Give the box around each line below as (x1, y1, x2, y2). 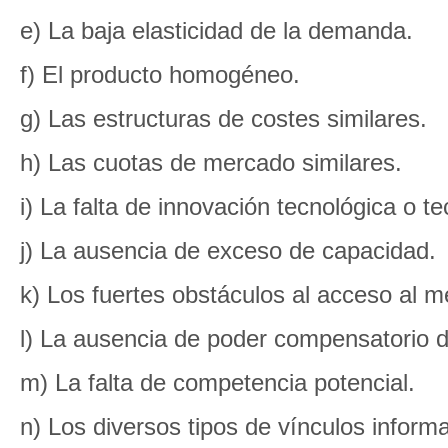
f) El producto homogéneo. (20, 61, 300, 88)
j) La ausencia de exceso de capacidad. (20, 237, 436, 264)
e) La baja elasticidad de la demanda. (20, 17, 413, 44)
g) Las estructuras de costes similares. (20, 105, 427, 132)
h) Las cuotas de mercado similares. (20, 149, 402, 176)
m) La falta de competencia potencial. (20, 369, 415, 396)
